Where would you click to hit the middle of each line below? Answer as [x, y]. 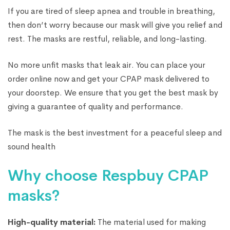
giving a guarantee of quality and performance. [95, 107]
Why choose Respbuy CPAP [108, 176]
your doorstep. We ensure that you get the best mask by [113, 93]
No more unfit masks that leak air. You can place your [107, 65]
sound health [32, 147]
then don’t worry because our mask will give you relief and [115, 25]
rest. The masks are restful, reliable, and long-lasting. [107, 39]
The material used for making [151, 222]
